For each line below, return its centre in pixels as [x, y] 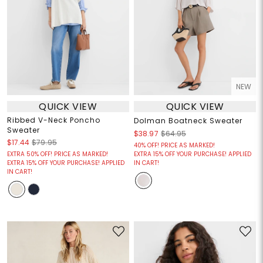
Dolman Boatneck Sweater [188, 121]
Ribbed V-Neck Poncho [53, 120]
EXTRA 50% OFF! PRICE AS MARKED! [57, 154]
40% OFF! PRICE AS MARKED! [174, 146]
